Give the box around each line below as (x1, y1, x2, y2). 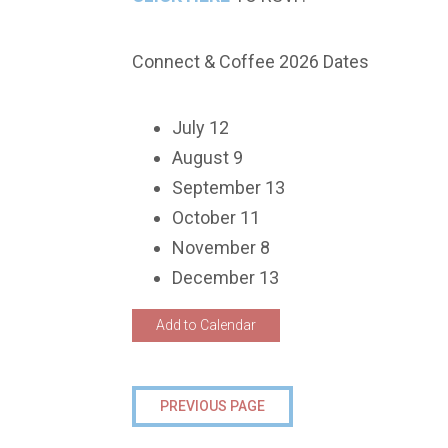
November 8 (172, 236, 270, 258)
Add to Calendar (156, 316, 256, 333)
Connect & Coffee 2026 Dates (132, 50, 369, 72)
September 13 (172, 176, 285, 198)
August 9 (172, 146, 243, 168)
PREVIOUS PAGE (160, 397, 265, 414)
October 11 (172, 206, 260, 228)
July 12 (172, 116, 229, 138)
